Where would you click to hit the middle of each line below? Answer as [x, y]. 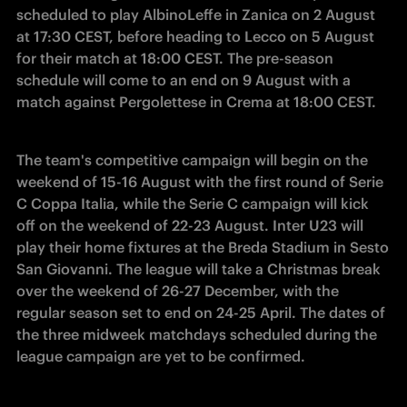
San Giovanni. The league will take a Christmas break [199, 269]
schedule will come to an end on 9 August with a [184, 80]
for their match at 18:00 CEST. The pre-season [175, 58]
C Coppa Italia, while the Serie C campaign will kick [193, 203]
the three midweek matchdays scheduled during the [197, 334]
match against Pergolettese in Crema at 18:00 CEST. [198, 102]
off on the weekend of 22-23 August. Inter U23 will [190, 225]
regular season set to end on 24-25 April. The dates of [201, 313]
